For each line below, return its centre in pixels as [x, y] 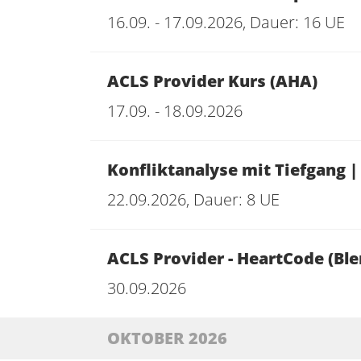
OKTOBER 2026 [167, 338]
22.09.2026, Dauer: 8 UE [193, 199]
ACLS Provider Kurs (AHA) [212, 81]
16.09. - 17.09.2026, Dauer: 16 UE [226, 22]
